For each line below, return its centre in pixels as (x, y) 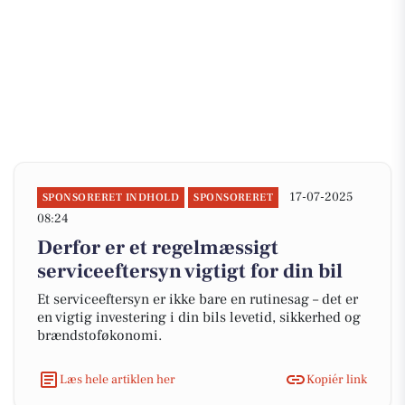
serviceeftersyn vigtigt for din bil (190, 271)
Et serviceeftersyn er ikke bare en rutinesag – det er (198, 299)
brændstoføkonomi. (99, 335)
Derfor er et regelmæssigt (158, 248)
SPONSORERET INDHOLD (111, 198)
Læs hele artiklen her (118, 379)
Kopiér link (337, 379)
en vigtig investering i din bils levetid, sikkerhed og (199, 317)
